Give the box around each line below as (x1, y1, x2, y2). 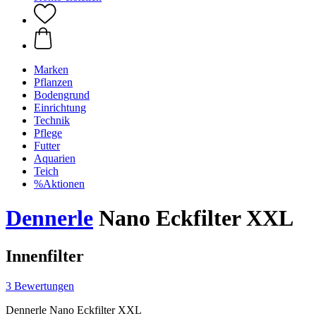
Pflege (34, 127, 62, 139)
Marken (34, 63, 68, 75)
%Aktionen (34, 178, 85, 190)
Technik (34, 114, 70, 126)
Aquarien (34, 152, 75, 164)
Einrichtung (34, 102, 86, 114)
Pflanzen (34, 76, 73, 88)
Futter (34, 140, 60, 152)
